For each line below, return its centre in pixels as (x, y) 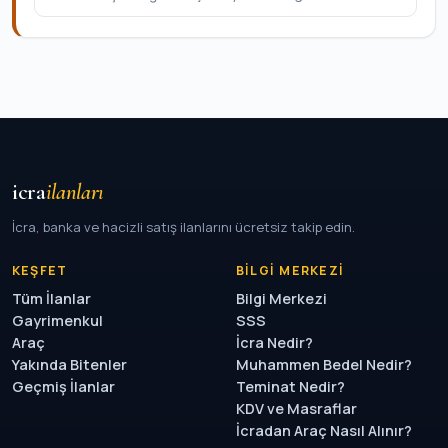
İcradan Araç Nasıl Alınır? (324, 430)
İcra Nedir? (274, 342)
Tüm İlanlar (51, 298)
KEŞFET (40, 270)
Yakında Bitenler (69, 364)
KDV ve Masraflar (296, 408)
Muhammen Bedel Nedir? (324, 364)
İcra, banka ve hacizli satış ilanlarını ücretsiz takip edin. (183, 227)
